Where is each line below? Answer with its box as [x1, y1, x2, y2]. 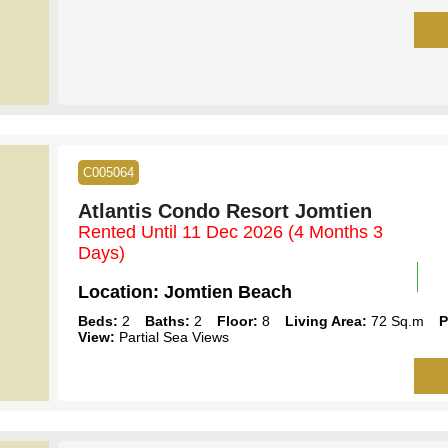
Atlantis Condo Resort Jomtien [77, 199, 372, 222]
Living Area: [284, 312, 367, 329]
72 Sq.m [366, 312, 424, 329]
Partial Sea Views [114, 328, 229, 345]
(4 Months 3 [287, 221, 383, 242]
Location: [77, 281, 159, 302]
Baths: [144, 312, 190, 329]
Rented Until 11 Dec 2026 [77, 221, 288, 242]
